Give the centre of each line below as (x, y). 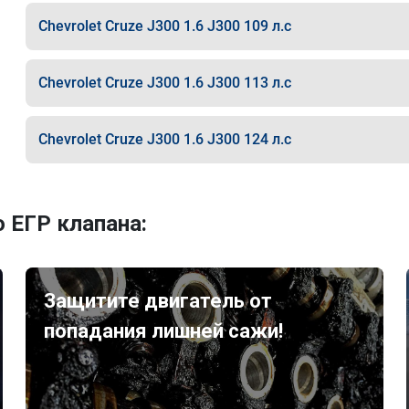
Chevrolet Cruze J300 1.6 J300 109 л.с (164, 26)
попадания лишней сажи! (164, 331)
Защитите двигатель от (158, 301)
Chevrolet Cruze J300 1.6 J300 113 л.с (164, 83)
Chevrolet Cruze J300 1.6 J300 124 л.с (164, 139)
